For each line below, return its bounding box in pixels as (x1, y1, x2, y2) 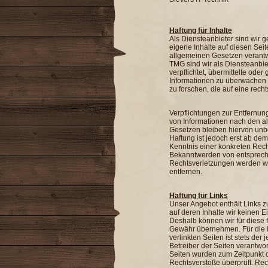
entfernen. (169, 167, 202, 176)
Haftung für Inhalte (169, 26, 232, 35)
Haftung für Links (169, 191, 228, 200)
